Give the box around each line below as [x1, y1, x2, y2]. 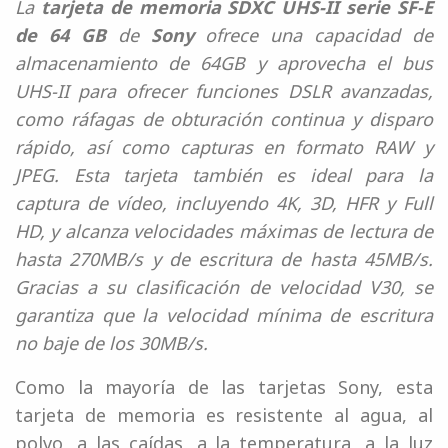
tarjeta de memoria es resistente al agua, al [15, 403, 433, 428]
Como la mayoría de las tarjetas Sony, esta [15, 375, 433, 400]
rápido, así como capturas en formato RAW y [15, 135, 433, 160]
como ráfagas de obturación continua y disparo [15, 107, 433, 132]
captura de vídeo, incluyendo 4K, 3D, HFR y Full [15, 191, 433, 216]
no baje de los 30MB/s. [15, 331, 208, 356]
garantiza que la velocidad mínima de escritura [15, 303, 433, 328]
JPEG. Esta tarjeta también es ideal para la [15, 163, 433, 188]
